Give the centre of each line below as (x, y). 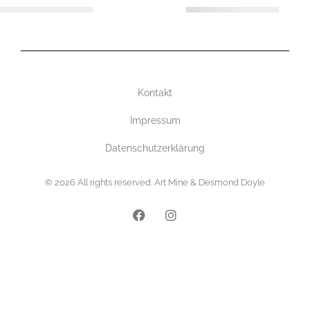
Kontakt (155, 92)
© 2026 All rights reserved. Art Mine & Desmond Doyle (155, 182)
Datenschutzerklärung (155, 148)
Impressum (155, 120)
